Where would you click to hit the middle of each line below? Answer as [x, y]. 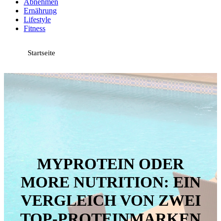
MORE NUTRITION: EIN [110, 182]
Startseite [41, 53]
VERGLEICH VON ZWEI [110, 201]
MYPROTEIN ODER [110, 164]
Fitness [35, 28]
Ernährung [40, 10]
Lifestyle [37, 19]
